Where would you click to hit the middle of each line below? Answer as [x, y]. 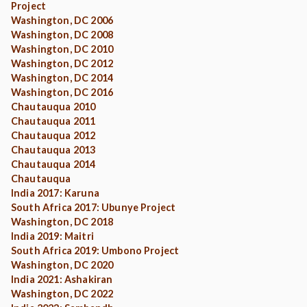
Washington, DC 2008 [62, 35]
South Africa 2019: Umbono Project [95, 250]
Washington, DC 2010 [62, 49]
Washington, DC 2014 [62, 78]
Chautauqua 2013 [53, 150]
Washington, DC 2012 [62, 63]
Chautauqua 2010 [53, 107]
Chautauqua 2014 [53, 164]
